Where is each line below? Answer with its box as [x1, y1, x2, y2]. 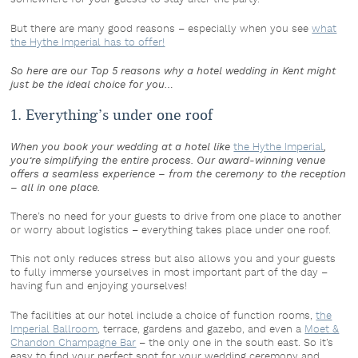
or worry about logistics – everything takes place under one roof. [10, 222, 332, 238]
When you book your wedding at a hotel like [10, 139, 234, 154]
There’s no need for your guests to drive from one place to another [10, 209, 342, 225]
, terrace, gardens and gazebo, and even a [97, 320, 305, 336]
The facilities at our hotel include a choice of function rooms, [10, 307, 316, 323]
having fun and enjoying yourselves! [10, 278, 188, 294]
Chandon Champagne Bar [10, 334, 137, 350]
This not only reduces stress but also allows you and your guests [10, 251, 336, 267]
